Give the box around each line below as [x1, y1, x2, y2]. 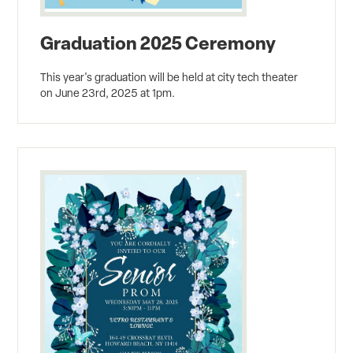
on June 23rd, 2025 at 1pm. [40, 85, 176, 100]
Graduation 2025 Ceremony [40, 29, 277, 55]
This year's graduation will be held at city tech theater [40, 69, 299, 84]
